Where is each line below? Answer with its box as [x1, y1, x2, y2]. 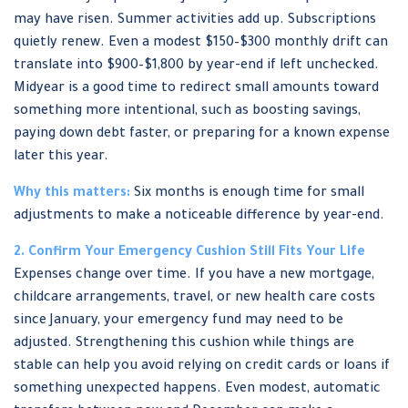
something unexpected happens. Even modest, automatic [14, 382, 381, 397]
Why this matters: [14, 187, 130, 201]
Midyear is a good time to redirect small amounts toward [14, 82, 379, 97]
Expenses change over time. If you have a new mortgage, [14, 269, 374, 283]
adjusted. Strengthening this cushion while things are [14, 337, 354, 352]
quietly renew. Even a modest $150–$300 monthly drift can [14, 36, 388, 51]
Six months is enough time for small [130, 187, 364, 201]
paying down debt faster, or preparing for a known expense [14, 127, 390, 142]
